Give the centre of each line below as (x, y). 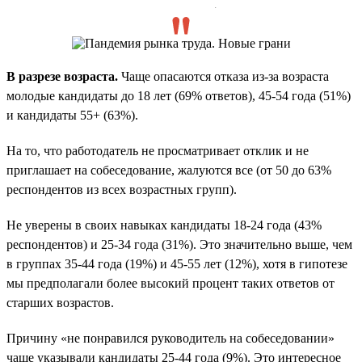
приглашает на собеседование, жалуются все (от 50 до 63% (169, 170)
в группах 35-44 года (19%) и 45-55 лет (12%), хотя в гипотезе (177, 263)
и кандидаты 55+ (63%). (72, 115)
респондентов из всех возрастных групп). (122, 189)
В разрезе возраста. (62, 76)
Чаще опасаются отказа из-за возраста (223, 76)
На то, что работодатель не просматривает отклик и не (158, 150)
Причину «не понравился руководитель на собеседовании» (170, 338)
